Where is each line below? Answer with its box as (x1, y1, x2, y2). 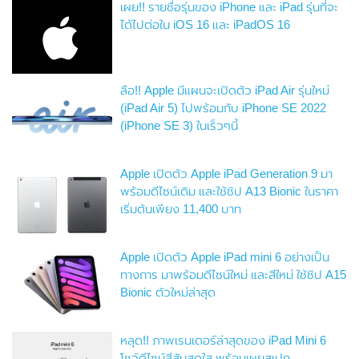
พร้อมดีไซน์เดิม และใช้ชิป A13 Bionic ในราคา (120, 184, 339, 199)
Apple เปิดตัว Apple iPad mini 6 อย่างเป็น (120, 250, 330, 264)
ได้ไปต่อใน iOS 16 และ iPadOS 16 (120, 18, 291, 32)
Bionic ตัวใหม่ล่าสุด (120, 285, 216, 300)
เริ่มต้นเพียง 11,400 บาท (120, 202, 242, 216)
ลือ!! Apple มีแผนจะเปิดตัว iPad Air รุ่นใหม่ (120, 83, 330, 98)
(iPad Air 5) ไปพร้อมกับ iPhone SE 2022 (120, 101, 327, 115)
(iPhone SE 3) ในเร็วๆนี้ (120, 119, 239, 133)
